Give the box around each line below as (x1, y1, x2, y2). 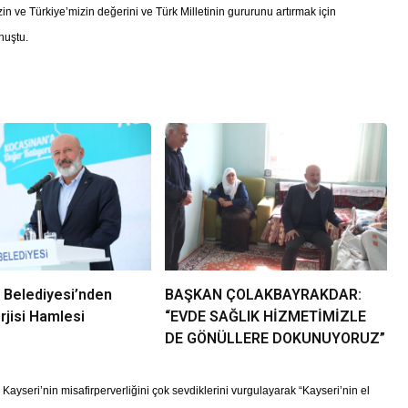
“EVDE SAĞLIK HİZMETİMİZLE (164, 308, 366, 326)
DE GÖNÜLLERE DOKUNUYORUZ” (164, 330, 385, 348)
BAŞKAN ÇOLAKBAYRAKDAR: (164, 286, 362, 304)
